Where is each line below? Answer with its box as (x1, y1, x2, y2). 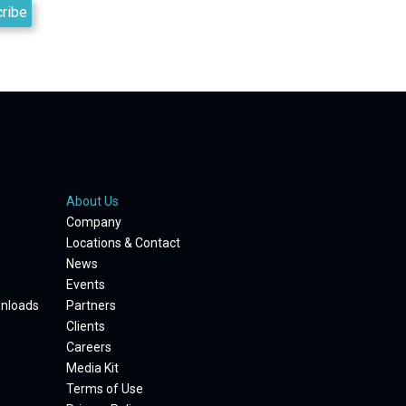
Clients (66, 319, 105, 333)
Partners (66, 298, 116, 313)
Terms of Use (66, 382, 143, 396)
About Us (66, 194, 119, 208)
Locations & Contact (66, 236, 180, 250)
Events (66, 277, 105, 292)
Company (66, 215, 121, 229)
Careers (66, 340, 111, 354)
